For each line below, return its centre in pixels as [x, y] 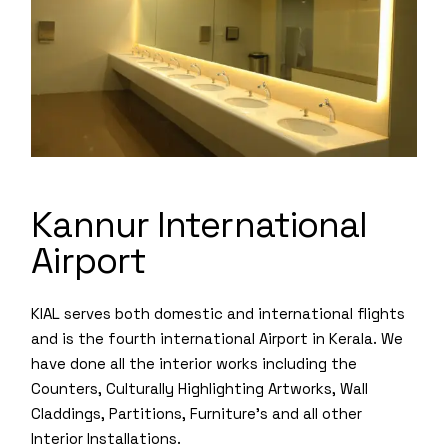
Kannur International [199, 224]
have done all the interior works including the [194, 363]
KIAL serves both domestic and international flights [218, 313]
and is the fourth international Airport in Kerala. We [217, 338]
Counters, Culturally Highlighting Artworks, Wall [200, 388]
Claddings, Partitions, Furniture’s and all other [197, 413]
